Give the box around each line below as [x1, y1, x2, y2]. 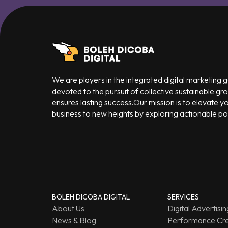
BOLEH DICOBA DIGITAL [52, 192, 130, 202]
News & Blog [52, 215, 96, 225]
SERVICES [167, 192, 199, 202]
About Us [52, 203, 84, 213]
